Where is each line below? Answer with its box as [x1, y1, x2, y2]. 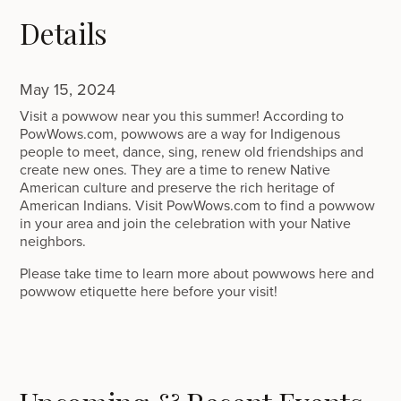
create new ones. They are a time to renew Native [20, 159, 331, 179]
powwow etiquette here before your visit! [20, 281, 278, 301]
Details [20, 13, 108, 52]
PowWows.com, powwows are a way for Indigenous [20, 124, 341, 143]
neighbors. [20, 231, 87, 251]
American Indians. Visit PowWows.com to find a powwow [20, 195, 376, 215]
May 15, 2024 [20, 78, 116, 100]
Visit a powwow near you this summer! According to [20, 106, 345, 125]
